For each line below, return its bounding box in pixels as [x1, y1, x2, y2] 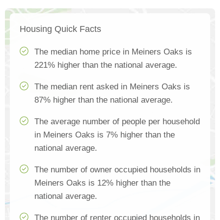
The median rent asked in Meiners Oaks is [34, 82, 190, 92]
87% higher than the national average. [34, 95, 173, 105]
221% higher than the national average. [34, 60, 177, 70]
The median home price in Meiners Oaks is [34, 47, 192, 57]
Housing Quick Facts [20, 24, 101, 34]
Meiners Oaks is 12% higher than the [34, 178, 170, 188]
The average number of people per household [34, 117, 200, 127]
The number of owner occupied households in [34, 165, 200, 175]
